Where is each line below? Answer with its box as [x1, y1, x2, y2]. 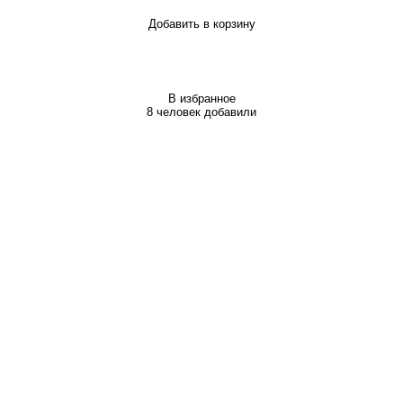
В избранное [167, 92, 236, 106]
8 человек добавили [147, 105, 256, 120]
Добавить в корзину [148, 17, 255, 31]
